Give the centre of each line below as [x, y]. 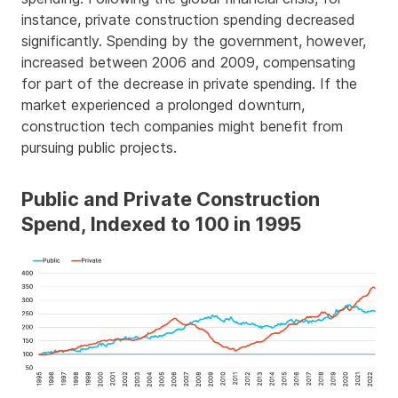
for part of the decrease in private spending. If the [189, 84]
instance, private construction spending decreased [188, 20]
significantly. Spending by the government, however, [194, 41]
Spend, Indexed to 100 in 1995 [161, 224]
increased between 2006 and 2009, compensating [188, 63]
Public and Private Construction [171, 199]
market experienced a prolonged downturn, [163, 105]
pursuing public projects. [99, 148]
